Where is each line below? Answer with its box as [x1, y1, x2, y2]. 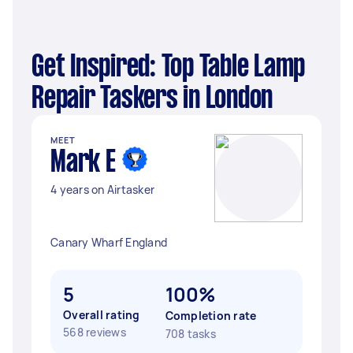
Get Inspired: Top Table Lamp [32, 54, 44, 82]
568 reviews [63, 325, 126, 340]
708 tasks [165, 326, 216, 341]
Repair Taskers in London [32, 85, 273, 113]
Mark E [50, 149, 116, 177]
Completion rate [165, 308, 257, 323]
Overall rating [63, 307, 140, 322]
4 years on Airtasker [50, 182, 154, 197]
